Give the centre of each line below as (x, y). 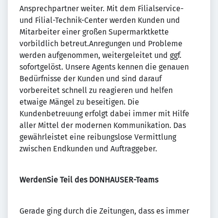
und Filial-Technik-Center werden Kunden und (100, 20)
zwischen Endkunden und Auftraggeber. (88, 149)
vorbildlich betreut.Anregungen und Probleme (101, 44)
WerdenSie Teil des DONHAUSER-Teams (89, 180)
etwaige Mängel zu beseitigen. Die (79, 102)
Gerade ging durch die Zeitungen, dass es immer (104, 211)
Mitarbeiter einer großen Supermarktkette (94, 32)
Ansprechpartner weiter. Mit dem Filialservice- (101, 9)
